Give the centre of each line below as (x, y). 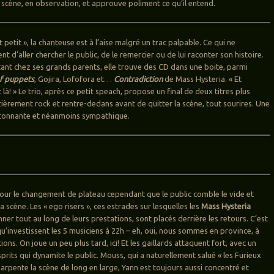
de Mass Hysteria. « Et (202, 79)
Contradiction (139, 79)
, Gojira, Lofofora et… (74, 79)
